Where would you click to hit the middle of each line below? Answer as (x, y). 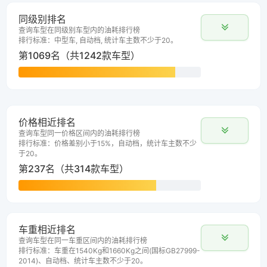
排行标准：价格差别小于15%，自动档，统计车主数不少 (108, 144)
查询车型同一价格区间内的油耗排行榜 (79, 133)
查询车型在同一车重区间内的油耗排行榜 (83, 241)
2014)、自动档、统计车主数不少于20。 (83, 261)
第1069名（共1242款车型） (79, 56)
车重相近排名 (47, 230)
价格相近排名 (47, 122)
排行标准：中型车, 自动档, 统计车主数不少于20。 (98, 41)
